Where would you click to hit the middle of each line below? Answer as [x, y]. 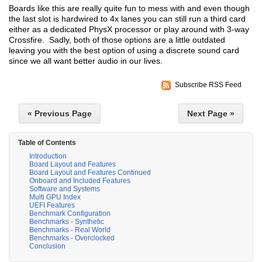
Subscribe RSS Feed [208, 85]
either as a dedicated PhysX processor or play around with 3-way [129, 30]
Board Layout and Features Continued [90, 173]
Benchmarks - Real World [70, 230]
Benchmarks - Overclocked [72, 238]
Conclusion [47, 247]
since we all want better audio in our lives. [86, 61]
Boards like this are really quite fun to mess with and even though [129, 8]
